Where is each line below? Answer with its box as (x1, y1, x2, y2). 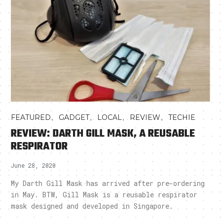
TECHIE (168, 113, 196, 122)
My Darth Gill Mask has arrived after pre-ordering (11, 179, 205, 188)
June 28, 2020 (11, 161, 56, 170)
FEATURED (11, 113, 51, 122)
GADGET (59, 113, 90, 122)
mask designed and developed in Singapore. (11, 201, 174, 211)
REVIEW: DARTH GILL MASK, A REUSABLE (11, 125, 195, 143)
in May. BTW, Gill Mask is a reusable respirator (11, 190, 198, 200)
